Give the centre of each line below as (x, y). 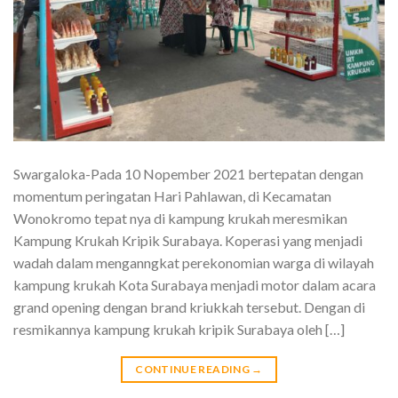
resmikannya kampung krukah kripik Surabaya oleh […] (179, 330)
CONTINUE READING (194, 370)
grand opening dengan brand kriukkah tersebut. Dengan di (189, 307)
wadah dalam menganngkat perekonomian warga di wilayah (194, 263)
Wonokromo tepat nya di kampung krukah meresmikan (180, 219)
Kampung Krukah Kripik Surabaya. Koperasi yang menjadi (188, 241)
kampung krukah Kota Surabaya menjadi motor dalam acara (195, 285)
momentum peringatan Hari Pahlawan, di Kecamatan (172, 196)
